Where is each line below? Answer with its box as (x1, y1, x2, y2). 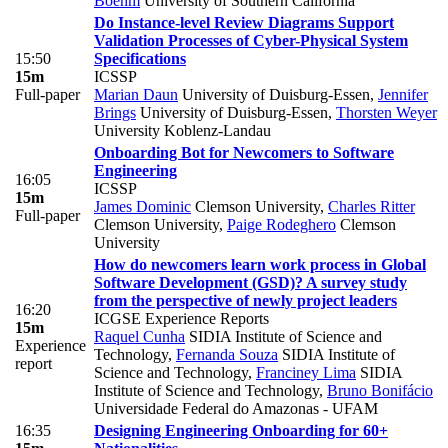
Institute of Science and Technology (94, 381, 319, 399)
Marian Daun (94, 85, 178, 103)
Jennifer (378, 85, 428, 103)
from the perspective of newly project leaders (94, 291, 397, 309)
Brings (94, 103, 136, 121)
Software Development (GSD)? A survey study (94, 273, 407, 291)
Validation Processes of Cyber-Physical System (94, 31, 408, 49)
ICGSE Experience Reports (94, 309, 269, 327)
